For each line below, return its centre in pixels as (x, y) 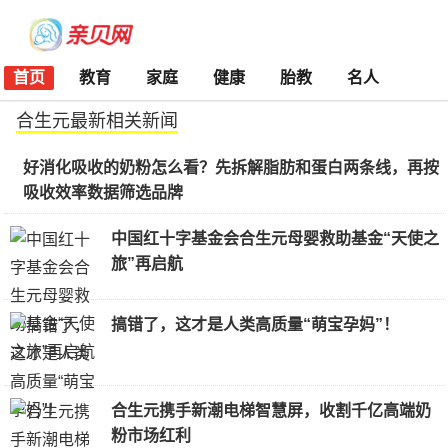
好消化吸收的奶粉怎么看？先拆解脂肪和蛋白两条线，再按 (231, 167)
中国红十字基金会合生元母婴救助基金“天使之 (275, 238)
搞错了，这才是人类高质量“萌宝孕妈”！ (255, 324)
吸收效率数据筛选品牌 (103, 192)
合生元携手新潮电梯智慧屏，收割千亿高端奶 (271, 410)
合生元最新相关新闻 (97, 121)
